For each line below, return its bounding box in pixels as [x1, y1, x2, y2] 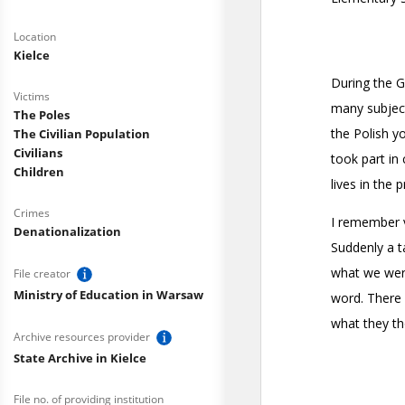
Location [14, 29, 56, 44]
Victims [14, 89, 50, 104]
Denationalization [14, 223, 121, 240]
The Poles [14, 107, 70, 123]
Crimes [14, 205, 50, 221]
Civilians [14, 145, 62, 161]
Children [14, 164, 64, 180]
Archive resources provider [14, 328, 153, 344]
